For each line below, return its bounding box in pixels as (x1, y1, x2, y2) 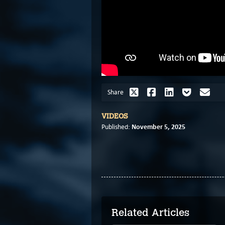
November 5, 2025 (132, 122, 185, 132)
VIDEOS (101, 112, 128, 121)
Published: (101, 123, 132, 132)
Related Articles (111, 206, 189, 219)
